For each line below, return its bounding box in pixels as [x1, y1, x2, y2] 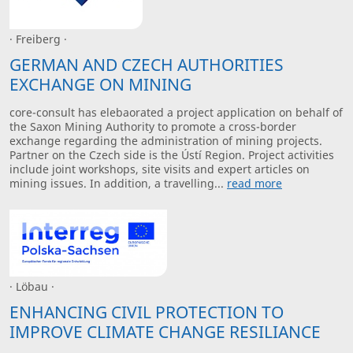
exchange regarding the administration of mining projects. [9, 132, 322, 148]
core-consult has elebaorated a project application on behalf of [9, 104, 343, 120]
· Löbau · [9, 279, 54, 295]
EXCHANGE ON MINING [9, 72, 191, 95]
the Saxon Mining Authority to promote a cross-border [9, 118, 296, 134]
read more [227, 175, 282, 191]
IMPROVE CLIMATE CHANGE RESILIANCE [9, 320, 321, 343]
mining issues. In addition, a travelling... [9, 175, 227, 191]
